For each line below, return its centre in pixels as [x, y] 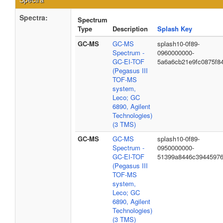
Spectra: [34, 17]
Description [130, 29]
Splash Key [175, 29]
